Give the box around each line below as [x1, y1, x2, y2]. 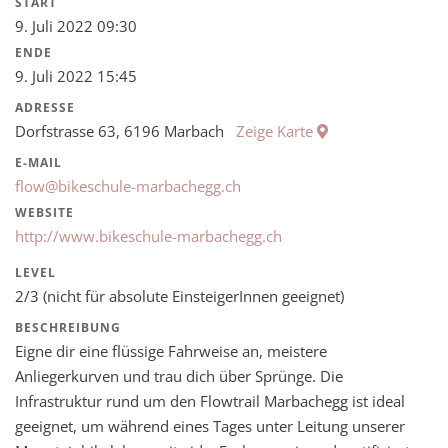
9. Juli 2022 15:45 [15, 66, 137, 86]
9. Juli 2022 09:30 [15, 16, 137, 36]
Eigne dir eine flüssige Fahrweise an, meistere [15, 341, 327, 361]
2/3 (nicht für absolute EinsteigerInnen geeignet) [15, 286, 344, 306]
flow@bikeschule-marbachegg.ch [15, 176, 241, 196]
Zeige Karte [236, 121, 317, 141]
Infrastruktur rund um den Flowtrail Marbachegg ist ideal [15, 391, 405, 411]
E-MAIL [15, 154, 62, 171]
